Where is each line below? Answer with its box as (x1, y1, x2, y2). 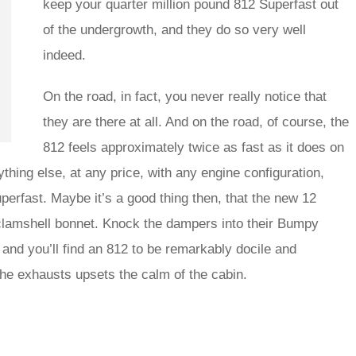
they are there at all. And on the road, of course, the (43, 114, 349, 130)
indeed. (43, 48, 86, 64)
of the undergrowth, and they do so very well (43, 22, 306, 38)
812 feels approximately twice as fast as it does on (43, 140, 344, 156)
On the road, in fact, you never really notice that (43, 89, 327, 105)
